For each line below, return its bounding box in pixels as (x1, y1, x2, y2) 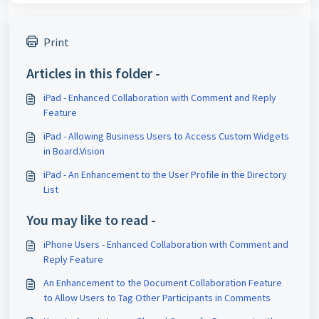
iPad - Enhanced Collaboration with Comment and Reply (43, 91, 276, 105)
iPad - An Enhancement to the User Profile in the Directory (43, 168, 287, 182)
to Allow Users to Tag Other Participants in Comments (43, 291, 271, 305)
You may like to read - (26, 211, 156, 229)
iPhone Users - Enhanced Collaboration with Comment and (43, 238, 288, 251)
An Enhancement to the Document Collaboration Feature (43, 276, 282, 290)
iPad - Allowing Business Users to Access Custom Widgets (43, 130, 289, 143)
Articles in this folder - (26, 64, 160, 83)
